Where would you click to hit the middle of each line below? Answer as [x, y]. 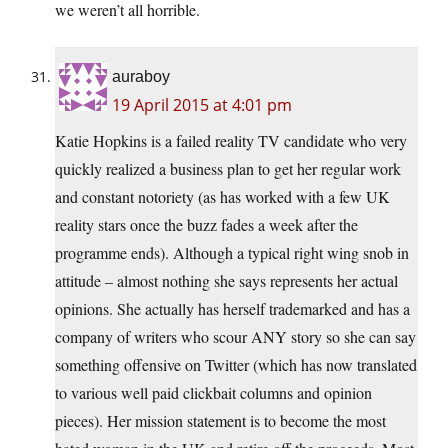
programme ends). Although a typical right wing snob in [232, 253]
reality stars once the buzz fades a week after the [206, 225]
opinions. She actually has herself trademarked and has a [232, 309]
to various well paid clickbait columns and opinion [213, 393]
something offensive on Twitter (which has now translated [236, 365]
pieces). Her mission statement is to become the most [220, 421]
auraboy [141, 77]
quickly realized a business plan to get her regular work [228, 169]
